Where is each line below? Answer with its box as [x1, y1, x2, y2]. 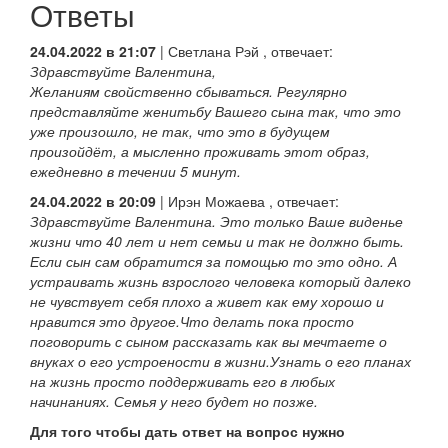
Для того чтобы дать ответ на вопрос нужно [30, 421, 345, 442]
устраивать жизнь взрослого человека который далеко [30, 271, 411, 292]
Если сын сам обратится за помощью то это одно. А [30, 251, 397, 272]
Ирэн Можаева [168, 191, 269, 212]
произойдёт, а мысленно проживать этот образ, [30, 141, 370, 162]
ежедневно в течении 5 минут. [30, 161, 241, 182]
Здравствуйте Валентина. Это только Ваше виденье [30, 211, 403, 232]
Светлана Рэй [168, 41, 263, 62]
